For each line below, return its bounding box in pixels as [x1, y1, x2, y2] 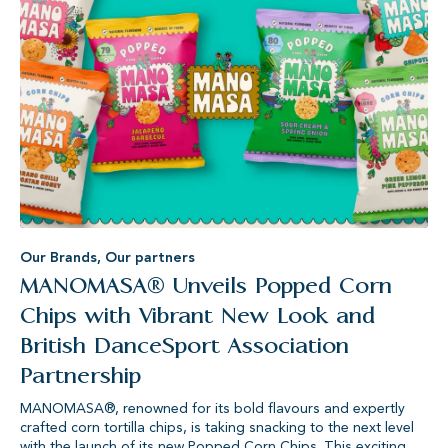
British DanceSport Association [20, 331, 349, 361]
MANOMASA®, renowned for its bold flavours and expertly [20, 399, 405, 419]
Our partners [105, 248, 195, 268]
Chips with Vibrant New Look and [20, 301, 375, 331]
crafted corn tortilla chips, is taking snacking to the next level [20, 418, 414, 438]
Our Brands [20, 248, 97, 268]
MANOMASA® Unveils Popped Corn [20, 271, 392, 301]
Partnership [20, 361, 141, 391]
